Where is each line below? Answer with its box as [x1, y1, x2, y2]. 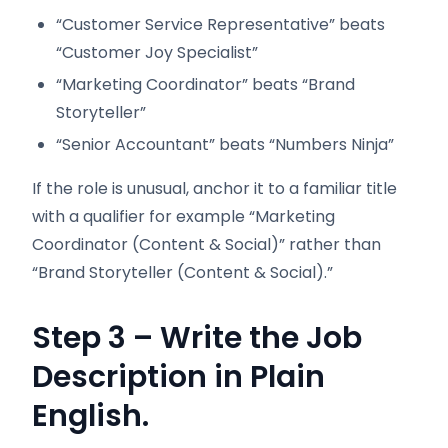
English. [32, 395, 149, 437]
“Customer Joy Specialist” [56, 41, 258, 64]
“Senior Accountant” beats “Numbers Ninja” [56, 133, 394, 156]
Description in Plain [32, 356, 325, 398]
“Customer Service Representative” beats [56, 13, 385, 36]
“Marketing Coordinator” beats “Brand [56, 73, 355, 96]
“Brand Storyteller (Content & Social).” [32, 261, 333, 284]
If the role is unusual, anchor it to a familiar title [32, 177, 397, 200]
